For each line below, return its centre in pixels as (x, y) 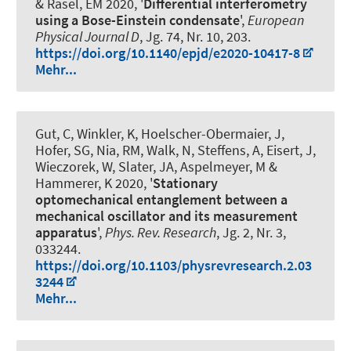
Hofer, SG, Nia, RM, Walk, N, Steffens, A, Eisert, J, (175, 150)
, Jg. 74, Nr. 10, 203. (195, 36)
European (276, 20)
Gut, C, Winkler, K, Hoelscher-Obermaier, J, (160, 134)
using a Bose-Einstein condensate (138, 20)
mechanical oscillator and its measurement (166, 216)
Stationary (185, 183)
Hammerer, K (74, 183)
